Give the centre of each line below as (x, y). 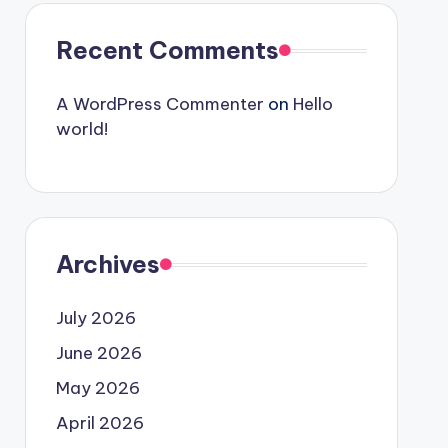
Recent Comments (167, 50)
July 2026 (95, 318)
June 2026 (98, 353)
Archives (107, 264)
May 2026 (97, 388)
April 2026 (99, 423)
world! (81, 129)
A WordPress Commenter (159, 104)
